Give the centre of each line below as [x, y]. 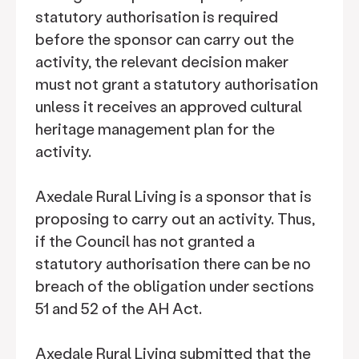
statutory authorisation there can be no [173, 263]
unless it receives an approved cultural [169, 106]
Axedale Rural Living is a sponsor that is [173, 196]
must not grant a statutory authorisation [177, 84]
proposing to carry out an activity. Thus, [175, 218]
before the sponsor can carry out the [165, 39]
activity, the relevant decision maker [162, 61]
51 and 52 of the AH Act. [119, 308]
